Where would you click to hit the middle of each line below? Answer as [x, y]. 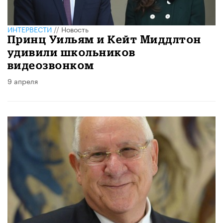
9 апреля [23, 80]
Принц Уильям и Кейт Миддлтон [105, 39]
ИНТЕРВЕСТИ [30, 29]
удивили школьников [72, 52]
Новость [75, 29]
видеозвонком [51, 65]
